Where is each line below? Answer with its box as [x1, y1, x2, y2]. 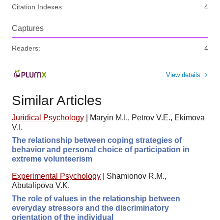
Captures [12, 24, 44, 32]
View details [166, 71, 200, 79]
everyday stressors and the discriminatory [12, 203, 169, 212]
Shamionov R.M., [107, 171, 166, 180]
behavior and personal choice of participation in [12, 145, 190, 154]
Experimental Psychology [12, 171, 101, 180]
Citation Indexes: [12, 2, 64, 11]
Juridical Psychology [12, 113, 84, 122]
